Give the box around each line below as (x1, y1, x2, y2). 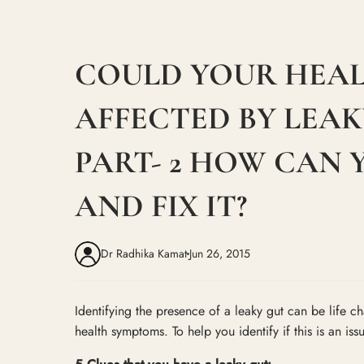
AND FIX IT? (75, 186, 247, 225)
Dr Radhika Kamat (101, 245, 187, 262)
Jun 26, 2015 (189, 245, 250, 262)
